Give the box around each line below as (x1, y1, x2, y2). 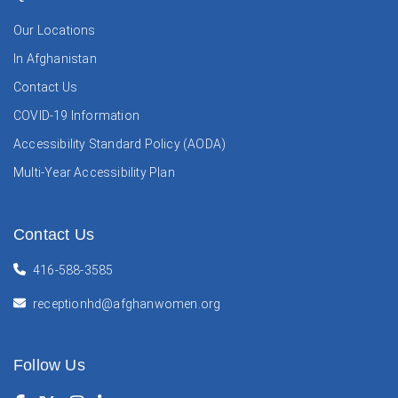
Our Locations (13, 23, 96, 37)
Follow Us (13, 355, 85, 374)
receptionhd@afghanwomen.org (33, 296, 221, 311)
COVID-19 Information (13, 108, 139, 123)
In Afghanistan (13, 52, 97, 66)
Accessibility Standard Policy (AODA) (13, 137, 227, 151)
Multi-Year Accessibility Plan (13, 165, 175, 179)
